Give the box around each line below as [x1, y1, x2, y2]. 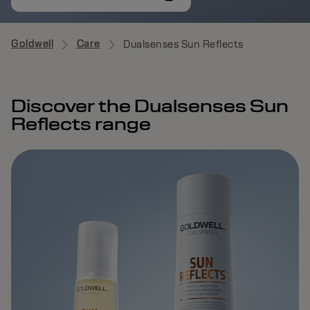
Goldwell [11, 37, 53, 50]
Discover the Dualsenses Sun [11, 94, 289, 117]
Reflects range [11, 112, 151, 135]
